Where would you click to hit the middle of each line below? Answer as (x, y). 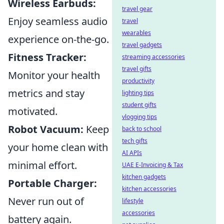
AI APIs (132, 153)
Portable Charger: (52, 183)
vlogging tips (139, 117)
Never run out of (46, 201)
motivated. (33, 111)
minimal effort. (42, 165)
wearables (136, 33)
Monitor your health (54, 75)
